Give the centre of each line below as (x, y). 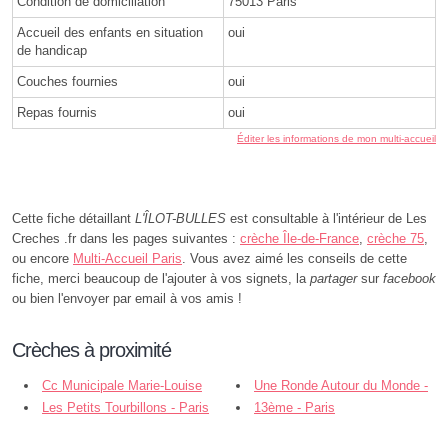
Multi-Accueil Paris (127, 259)
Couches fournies (67, 82)
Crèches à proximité (91, 350)
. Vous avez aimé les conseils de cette (294, 259)
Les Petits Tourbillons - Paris (125, 408)
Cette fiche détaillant (73, 219)
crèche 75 (395, 239)
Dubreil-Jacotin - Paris (76, 408)
